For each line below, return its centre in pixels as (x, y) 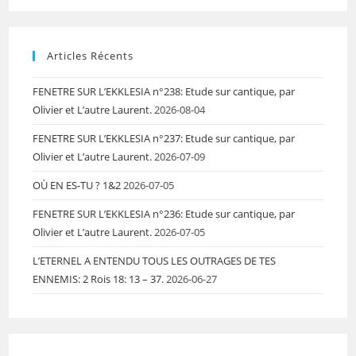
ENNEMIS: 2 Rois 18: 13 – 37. (99, 279)
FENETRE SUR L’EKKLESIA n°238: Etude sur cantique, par (164, 91)
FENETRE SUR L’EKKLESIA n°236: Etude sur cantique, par (164, 213)
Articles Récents (91, 55)
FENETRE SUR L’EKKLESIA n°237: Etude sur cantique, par (164, 138)
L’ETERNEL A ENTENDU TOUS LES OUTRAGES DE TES (155, 260)
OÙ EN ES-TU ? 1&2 (77, 185)
